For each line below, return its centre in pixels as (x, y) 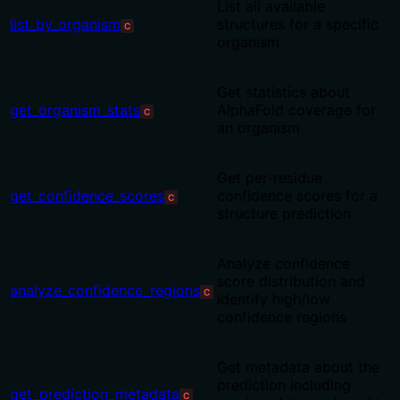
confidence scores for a (297, 196)
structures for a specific (298, 25)
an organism (258, 128)
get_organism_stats (75, 110)
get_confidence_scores (87, 196)
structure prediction (284, 214)
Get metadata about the (298, 367)
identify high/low (274, 300)
